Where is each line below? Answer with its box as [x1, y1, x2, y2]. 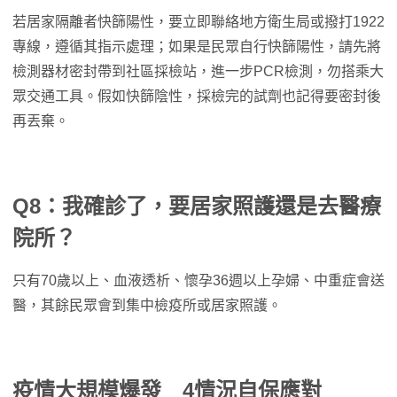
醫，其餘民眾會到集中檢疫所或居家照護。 [12, 298, 282, 314]
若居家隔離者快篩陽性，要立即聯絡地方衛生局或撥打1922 [12, 14, 385, 30]
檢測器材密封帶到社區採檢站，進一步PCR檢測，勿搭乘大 [12, 64, 384, 80]
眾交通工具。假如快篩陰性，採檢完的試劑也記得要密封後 [12, 89, 381, 105]
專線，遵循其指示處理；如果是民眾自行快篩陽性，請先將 [12, 39, 381, 55]
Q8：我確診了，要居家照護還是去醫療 [12, 194, 381, 219]
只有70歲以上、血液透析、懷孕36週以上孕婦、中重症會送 [12, 273, 385, 289]
